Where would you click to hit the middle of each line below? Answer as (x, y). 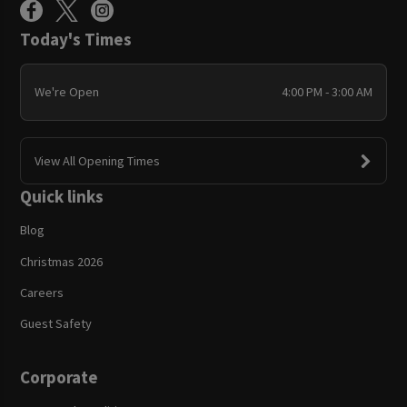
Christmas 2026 (62, 261)
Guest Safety (56, 323)
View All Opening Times (97, 160)
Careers (42, 292)
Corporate (60, 377)
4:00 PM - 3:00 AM (328, 92)
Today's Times (76, 39)
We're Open (66, 92)
